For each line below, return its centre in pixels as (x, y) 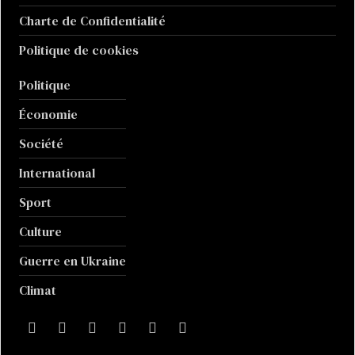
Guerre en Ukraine (73, 260)
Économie (49, 114)
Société (42, 143)
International (57, 172)
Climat (38, 290)
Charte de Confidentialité (93, 20)
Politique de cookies (79, 50)
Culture (41, 231)
